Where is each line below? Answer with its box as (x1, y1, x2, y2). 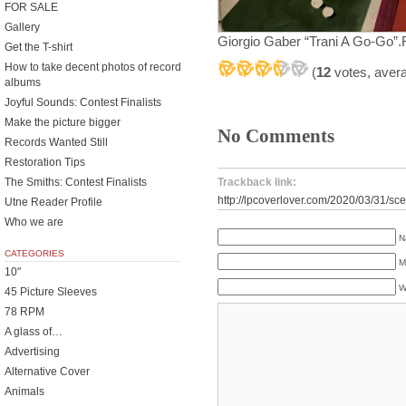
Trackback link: (217, 175, 296, 188)
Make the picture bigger (5, 116, 121, 129)
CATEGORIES (5, 248, 64, 258)
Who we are (5, 216, 63, 228)
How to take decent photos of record (5, 61, 181, 73)
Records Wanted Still (5, 136, 108, 149)
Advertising (5, 345, 60, 358)
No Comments (217, 124, 334, 147)
